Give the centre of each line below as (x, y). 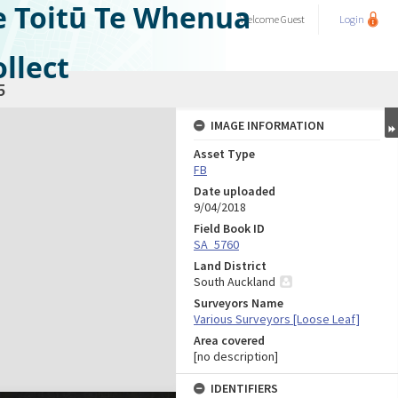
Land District (230, 266)
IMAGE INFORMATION (267, 125)
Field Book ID (229, 228)
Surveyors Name (239, 303)
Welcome (260, 19)
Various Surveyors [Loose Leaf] (277, 319)
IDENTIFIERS (244, 388)
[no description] (236, 356)
